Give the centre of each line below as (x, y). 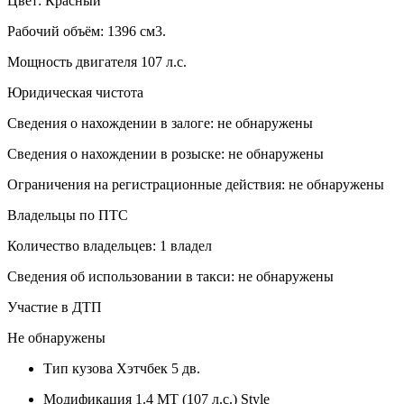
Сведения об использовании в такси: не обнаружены (170, 276)
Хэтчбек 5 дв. (156, 368)
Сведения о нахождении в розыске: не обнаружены (165, 153)
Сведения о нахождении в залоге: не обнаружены (160, 123)
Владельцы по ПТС (68, 215)
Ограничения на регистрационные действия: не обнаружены (196, 184)
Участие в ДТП (55, 307)
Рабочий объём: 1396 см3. (87, 31)
